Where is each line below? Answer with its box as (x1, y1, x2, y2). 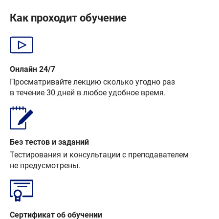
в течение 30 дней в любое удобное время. (10, 88, 166, 98)
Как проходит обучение (10, 12, 127, 24)
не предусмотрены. (10, 161, 80, 171)
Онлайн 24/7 (10, 65, 55, 74)
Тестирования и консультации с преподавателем (10, 150, 189, 160)
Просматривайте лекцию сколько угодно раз (10, 77, 175, 87)
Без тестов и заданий (10, 137, 89, 147)
